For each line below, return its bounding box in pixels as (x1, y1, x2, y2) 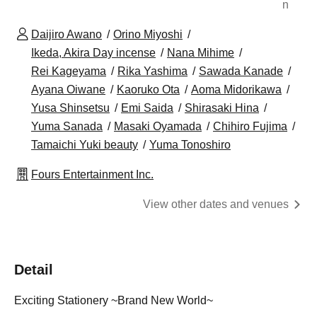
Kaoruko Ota (117, 83, 180, 96)
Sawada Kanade (199, 65, 283, 78)
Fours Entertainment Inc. (31, 168, 154, 181)
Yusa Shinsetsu (31, 102, 110, 115)
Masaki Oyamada (114, 120, 202, 133)
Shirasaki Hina (185, 102, 259, 115)
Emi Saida (121, 102, 173, 115)
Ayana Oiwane (31, 83, 105, 96)
